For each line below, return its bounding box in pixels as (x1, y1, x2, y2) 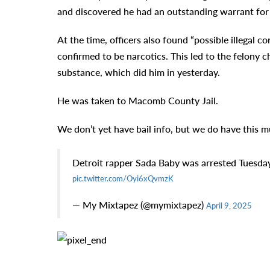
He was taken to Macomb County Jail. (57, 95, 218, 107)
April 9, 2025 (206, 201, 252, 211)
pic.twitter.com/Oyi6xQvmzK (72, 174, 174, 184)
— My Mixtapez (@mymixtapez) (72, 199, 206, 211)
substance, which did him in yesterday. (57, 66, 220, 78)
